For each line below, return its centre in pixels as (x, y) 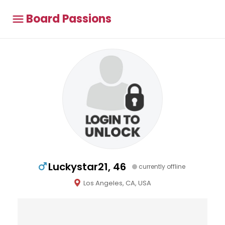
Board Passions (69, 19)
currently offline (162, 166)
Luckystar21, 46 (87, 167)
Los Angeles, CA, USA (117, 183)
